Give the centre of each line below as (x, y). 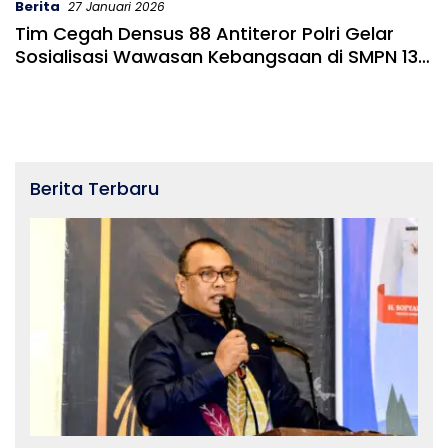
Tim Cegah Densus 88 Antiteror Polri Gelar (204, 34)
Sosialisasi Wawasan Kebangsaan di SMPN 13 (216, 57)
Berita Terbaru (94, 189)
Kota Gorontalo (85, 80)
